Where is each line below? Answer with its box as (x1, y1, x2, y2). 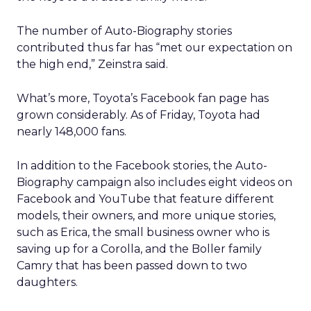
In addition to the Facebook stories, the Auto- (17, 159, 267, 172)
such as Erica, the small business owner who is (17, 226, 269, 239)
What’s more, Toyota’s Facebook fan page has (17, 92, 269, 105)
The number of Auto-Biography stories (17, 24, 232, 37)
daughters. (17, 276, 78, 289)
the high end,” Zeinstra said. (17, 58, 168, 71)
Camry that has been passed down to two (17, 259, 247, 272)
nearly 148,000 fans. (17, 125, 126, 138)
